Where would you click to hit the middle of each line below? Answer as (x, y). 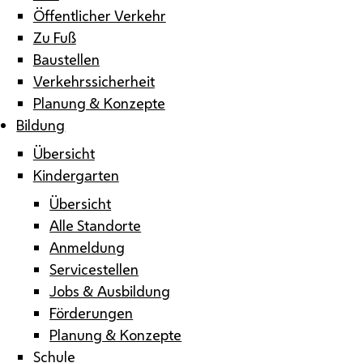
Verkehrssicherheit (94, 81)
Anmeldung (88, 247)
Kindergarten (76, 175)
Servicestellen (94, 269)
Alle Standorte (96, 225)
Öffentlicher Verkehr (99, 15)
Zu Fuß (54, 37)
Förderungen (92, 312)
